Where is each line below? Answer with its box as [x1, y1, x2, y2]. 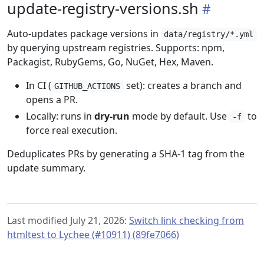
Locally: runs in [26, 110, 94, 123]
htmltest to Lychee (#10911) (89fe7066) [7, 228, 179, 241]
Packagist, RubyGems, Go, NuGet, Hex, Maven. [7, 55, 213, 68]
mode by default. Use [130, 110, 229, 123]
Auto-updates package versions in [7, 27, 161, 40]
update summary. [7, 161, 85, 174]
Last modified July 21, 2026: [7, 214, 129, 227]
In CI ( [26, 79, 51, 92]
